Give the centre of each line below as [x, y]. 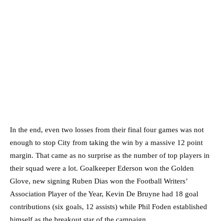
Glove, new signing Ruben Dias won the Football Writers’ [99, 181]
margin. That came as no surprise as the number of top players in [110, 156]
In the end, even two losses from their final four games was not [107, 130]
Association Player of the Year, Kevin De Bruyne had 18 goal [104, 194]
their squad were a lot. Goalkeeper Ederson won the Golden [102, 168]
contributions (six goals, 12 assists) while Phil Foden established [109, 207]
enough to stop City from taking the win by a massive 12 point [106, 143]
